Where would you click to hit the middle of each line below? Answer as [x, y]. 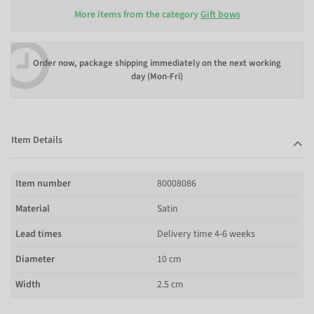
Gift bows [220, 14]
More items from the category [137, 14]
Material [33, 209]
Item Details [37, 140]
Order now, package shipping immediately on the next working [157, 63]
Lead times [39, 234]
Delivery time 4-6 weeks [206, 234]
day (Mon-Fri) [157, 76]
